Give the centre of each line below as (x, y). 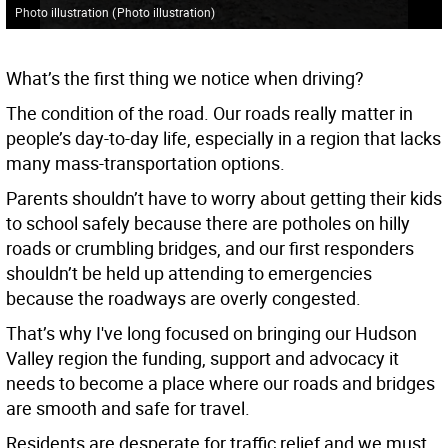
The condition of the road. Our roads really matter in (209, 113)
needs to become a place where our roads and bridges (220, 383)
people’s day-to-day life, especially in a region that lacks (223, 138)
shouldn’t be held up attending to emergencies (189, 273)
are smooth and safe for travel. (128, 408)
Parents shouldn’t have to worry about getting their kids (224, 198)
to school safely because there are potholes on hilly (208, 223)
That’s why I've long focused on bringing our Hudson (211, 333)
